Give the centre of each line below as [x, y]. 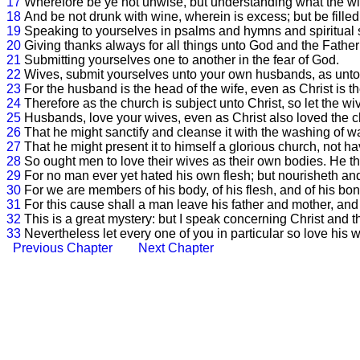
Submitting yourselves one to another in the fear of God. [182, 60]
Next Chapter [176, 248]
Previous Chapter [63, 248]
